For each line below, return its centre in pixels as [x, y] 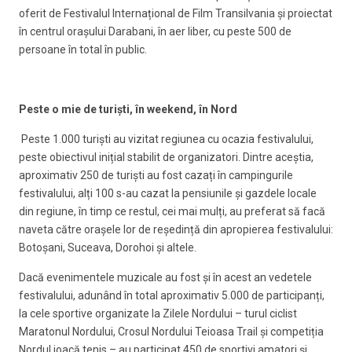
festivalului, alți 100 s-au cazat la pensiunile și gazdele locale [168, 193]
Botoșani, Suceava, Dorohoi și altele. [108, 247]
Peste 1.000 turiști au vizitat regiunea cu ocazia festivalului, [166, 139]
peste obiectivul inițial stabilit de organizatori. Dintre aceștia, [166, 157]
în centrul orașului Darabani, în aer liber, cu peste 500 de [155, 31]
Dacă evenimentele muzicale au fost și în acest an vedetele [165, 277]
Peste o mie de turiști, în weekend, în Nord [128, 109]
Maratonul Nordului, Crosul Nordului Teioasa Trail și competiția [171, 331]
